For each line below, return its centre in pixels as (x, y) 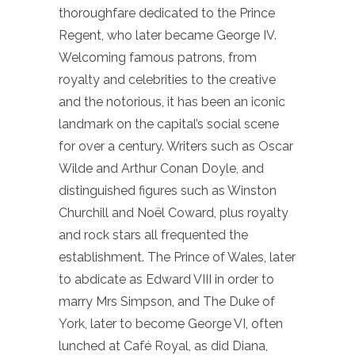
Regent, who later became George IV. (168, 35)
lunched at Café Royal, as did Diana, (163, 345)
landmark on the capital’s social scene (169, 124)
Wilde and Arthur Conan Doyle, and (161, 168)
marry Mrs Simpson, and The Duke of (167, 301)
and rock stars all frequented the (153, 235)
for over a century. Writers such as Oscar (176, 146)
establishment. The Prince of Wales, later (177, 257)
